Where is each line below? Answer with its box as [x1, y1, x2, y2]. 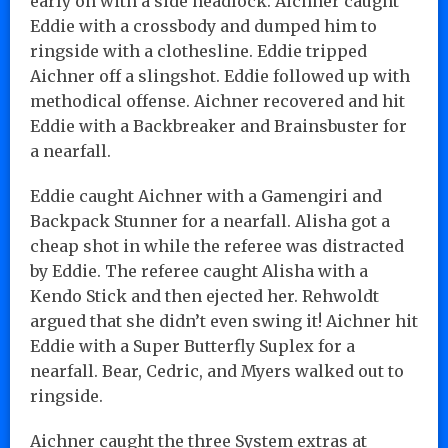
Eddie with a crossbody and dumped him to [30, 15, 377, 36]
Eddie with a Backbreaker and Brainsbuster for [30, 115, 407, 136]
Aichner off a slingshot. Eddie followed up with [30, 65, 410, 86]
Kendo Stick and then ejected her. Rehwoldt [30, 285, 379, 306]
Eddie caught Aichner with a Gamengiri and [30, 185, 382, 206]
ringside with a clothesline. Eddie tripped [30, 40, 367, 61]
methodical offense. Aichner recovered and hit [30, 90, 405, 111]
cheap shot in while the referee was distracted [30, 235, 404, 256]
